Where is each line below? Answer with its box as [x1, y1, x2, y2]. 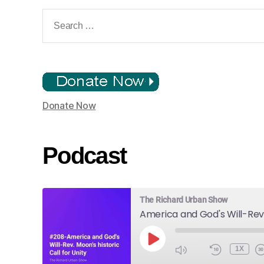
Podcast [42, 143, 127, 169]
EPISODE [152, 251, 198, 263]
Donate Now [42, 100, 96, 112]
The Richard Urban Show [140, 195, 228, 205]
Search [37, 8, 77, 22]
